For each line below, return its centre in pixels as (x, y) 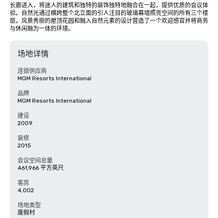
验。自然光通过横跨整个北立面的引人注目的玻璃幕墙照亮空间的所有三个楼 (109, 13)
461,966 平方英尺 (41, 168)
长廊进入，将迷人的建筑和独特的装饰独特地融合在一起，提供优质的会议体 (109, 5)
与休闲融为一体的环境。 (42, 29)
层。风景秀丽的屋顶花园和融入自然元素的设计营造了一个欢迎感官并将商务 (109, 21)
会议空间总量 (35, 161)
